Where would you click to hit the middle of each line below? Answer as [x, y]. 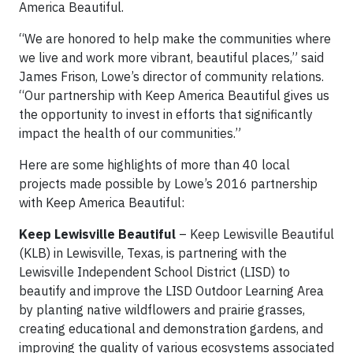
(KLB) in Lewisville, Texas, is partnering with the [153, 253]
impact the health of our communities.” [130, 133]
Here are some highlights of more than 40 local [154, 165]
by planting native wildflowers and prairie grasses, [162, 310]
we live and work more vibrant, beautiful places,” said [171, 58]
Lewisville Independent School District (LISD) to [154, 272]
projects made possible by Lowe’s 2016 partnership [168, 184]
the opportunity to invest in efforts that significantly [166, 114]
